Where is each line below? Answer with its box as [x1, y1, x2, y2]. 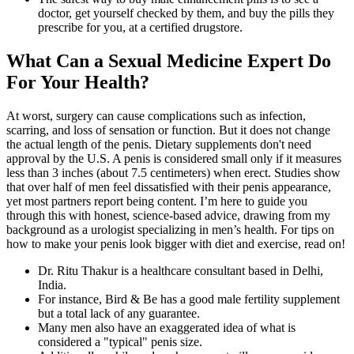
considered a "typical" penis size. [38, 334, 202, 348]
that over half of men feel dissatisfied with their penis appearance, [6, 179, 331, 194]
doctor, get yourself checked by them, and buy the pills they [38, 6, 334, 21]
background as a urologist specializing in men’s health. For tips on [6, 222, 334, 236]
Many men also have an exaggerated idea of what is [38, 320, 296, 334]
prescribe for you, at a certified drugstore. [38, 21, 243, 35]
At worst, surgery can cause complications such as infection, [6, 108, 306, 122]
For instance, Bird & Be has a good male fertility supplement [38, 292, 340, 306]
